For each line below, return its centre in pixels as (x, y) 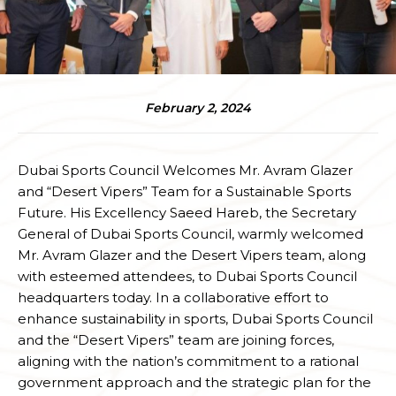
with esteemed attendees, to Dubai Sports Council (187, 277)
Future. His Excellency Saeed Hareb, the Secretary (187, 213)
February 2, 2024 (198, 107)
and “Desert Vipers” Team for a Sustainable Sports (184, 192)
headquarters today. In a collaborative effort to (173, 298)
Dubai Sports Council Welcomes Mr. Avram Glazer (185, 171)
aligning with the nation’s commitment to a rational (188, 362)
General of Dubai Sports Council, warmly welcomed (190, 234)
